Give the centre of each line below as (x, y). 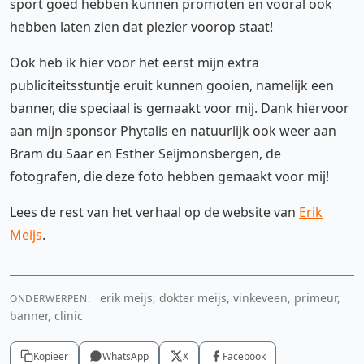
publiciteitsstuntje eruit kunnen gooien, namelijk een (172, 85)
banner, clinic (46, 315)
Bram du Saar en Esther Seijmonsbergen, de (145, 153)
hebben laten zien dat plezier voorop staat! (141, 26)
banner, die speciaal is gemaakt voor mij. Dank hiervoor (180, 108)
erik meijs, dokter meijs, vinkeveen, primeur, (219, 297)
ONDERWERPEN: (50, 298)
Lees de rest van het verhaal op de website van (154, 212)
